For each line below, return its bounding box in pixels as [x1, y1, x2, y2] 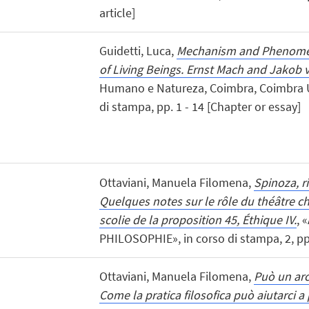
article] [99, 5, 135, 21]
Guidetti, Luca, [99, 43, 177, 59]
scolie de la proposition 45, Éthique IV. [99, 211, 297, 228]
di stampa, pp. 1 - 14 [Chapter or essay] [99, 99, 301, 115]
